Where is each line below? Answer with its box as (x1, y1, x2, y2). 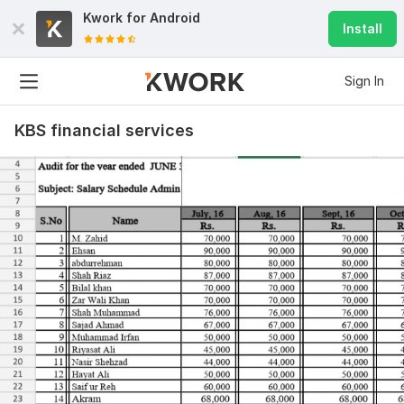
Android (150, 10, 200, 25)
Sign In (344, 73, 384, 88)
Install (343, 21, 382, 36)
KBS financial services (14, 121, 194, 140)
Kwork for (83, 10, 150, 25)
